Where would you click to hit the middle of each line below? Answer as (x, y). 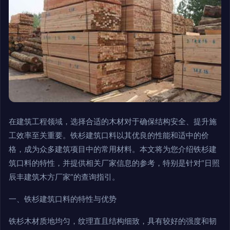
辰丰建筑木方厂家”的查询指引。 (64, 177)
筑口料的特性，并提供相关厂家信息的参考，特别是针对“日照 (114, 163)
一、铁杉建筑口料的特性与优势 (63, 199)
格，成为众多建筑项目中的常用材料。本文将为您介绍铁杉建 (113, 149)
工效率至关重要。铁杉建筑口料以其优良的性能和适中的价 (109, 136)
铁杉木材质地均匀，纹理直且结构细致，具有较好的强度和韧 (113, 221)
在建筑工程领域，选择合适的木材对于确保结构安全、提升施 (113, 122)
